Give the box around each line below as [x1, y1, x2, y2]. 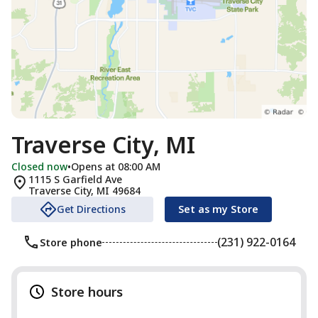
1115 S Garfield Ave [28, 172, 122, 186]
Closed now [11, 160, 67, 173]
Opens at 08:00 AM [71, 160, 160, 173]
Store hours [51, 283, 123, 300]
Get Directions [56, 202, 126, 216]
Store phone [40, 235, 102, 249]
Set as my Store [178, 202, 258, 216]
